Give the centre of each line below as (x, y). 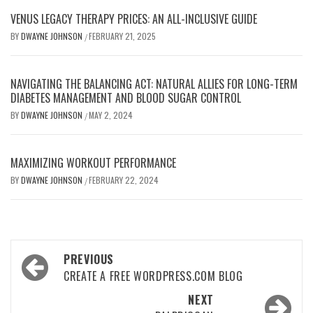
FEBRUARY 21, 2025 (122, 36)
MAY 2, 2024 (111, 115)
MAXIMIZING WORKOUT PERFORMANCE (93, 163)
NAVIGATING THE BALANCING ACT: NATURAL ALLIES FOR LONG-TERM (154, 84)
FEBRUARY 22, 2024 (124, 180)
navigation (58, 281)
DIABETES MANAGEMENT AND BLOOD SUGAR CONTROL (126, 98)
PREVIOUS (89, 259)
